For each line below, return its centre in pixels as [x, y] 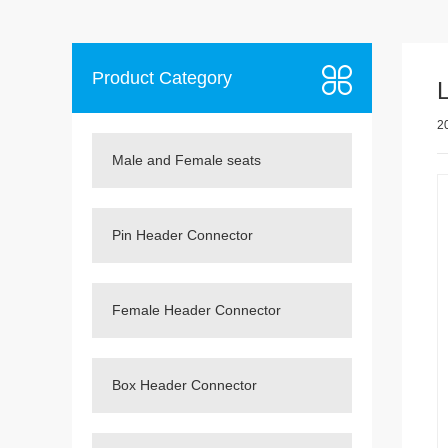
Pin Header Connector [182, 235]
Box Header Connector [184, 385]
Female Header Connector [196, 310]
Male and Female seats [186, 160]
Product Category [162, 78]
